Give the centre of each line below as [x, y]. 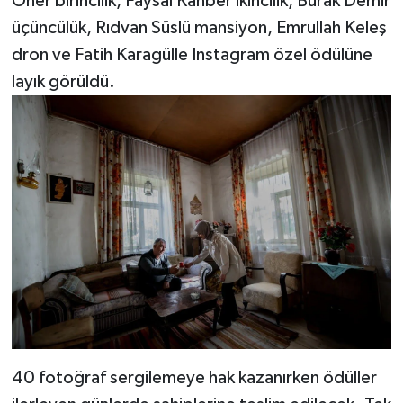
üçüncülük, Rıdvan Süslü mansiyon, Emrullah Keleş [199, 28]
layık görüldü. [63, 82]
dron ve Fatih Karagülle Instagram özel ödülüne [192, 55]
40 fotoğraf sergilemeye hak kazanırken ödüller [194, 377]
